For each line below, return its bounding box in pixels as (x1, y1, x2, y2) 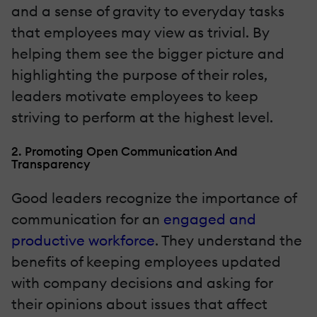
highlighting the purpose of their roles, (11, 66, 267, 84)
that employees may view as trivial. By (11, 23, 270, 42)
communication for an (11, 210, 163, 229)
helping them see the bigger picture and (11, 45, 284, 63)
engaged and (163, 210, 256, 229)
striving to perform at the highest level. (11, 108, 273, 127)
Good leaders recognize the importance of (11, 189, 296, 207)
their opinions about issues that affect (11, 295, 267, 313)
